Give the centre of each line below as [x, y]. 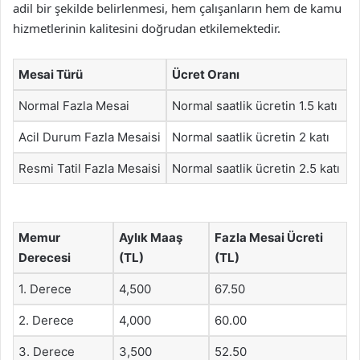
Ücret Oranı [206, 74]
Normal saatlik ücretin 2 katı [251, 137]
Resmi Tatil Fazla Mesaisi [90, 168]
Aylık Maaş [151, 237]
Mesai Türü [51, 74]
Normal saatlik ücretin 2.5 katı [256, 168]
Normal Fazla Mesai [74, 105]
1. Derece [45, 289]
